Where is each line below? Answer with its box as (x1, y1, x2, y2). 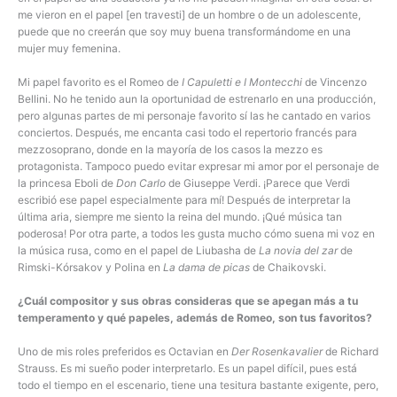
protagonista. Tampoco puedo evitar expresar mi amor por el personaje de (18, 160, 379, 174)
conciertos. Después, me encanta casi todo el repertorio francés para (18, 126, 357, 140)
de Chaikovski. (250, 261, 326, 275)
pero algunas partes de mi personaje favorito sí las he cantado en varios (18, 109, 370, 123)
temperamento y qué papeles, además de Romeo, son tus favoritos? (18, 311, 372, 325)
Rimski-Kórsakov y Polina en (18, 261, 163, 275)
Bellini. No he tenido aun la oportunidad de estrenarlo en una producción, (18, 92, 376, 106)
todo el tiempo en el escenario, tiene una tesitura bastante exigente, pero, (18, 378, 378, 393)
